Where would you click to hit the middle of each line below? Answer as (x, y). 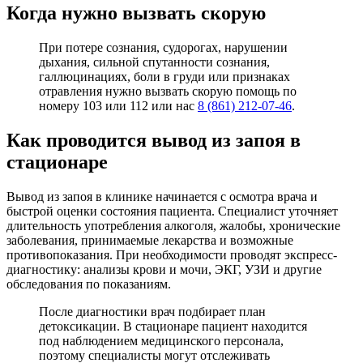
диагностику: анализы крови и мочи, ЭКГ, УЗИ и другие (164, 269)
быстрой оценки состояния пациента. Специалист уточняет (172, 211)
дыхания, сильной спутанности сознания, (154, 62)
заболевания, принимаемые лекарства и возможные (150, 240)
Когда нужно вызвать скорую (136, 13)
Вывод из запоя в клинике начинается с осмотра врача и (162, 196)
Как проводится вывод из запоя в (154, 140)
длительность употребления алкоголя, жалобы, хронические (173, 225)
